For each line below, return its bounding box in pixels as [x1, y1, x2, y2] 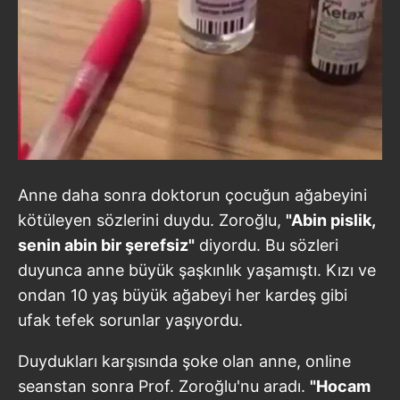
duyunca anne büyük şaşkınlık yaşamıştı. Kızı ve [18, 260, 376, 279]
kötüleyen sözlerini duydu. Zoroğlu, [18, 210, 286, 229]
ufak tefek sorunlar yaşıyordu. [18, 310, 243, 329]
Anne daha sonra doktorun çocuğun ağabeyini [18, 185, 367, 204]
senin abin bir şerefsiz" [18, 235, 195, 254]
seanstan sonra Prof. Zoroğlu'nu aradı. [18, 376, 310, 396]
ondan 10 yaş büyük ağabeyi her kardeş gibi [18, 285, 347, 304]
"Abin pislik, [286, 210, 375, 229]
